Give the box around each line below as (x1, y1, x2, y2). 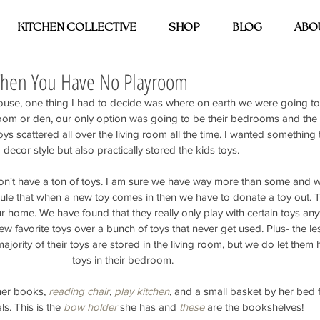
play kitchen (114, 285, 169, 298)
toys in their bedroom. (72, 254, 174, 266)
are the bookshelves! (204, 301, 306, 314)
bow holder (63, 301, 117, 314)
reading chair (48, 285, 109, 298)
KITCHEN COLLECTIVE (16, 21, 136, 34)
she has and (116, 301, 179, 314)
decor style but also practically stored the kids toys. (4, 144, 242, 156)
